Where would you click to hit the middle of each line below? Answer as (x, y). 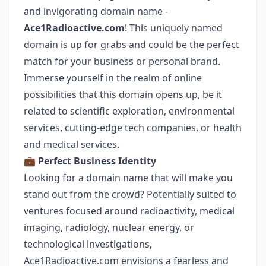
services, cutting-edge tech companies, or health (133, 128)
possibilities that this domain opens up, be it (123, 94)
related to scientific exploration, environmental (129, 111)
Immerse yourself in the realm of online (113, 78)
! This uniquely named (174, 28)
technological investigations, (88, 244)
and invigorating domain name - (96, 11)
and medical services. (72, 144)
